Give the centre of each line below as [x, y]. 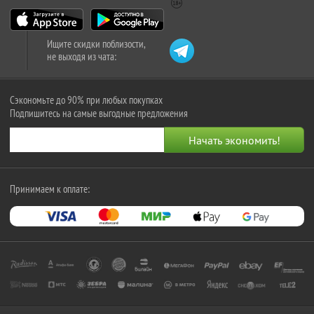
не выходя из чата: [82, 57]
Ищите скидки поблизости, [96, 44]
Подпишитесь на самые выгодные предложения [99, 114]
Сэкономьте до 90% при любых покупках [86, 100]
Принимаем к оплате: [50, 189]
